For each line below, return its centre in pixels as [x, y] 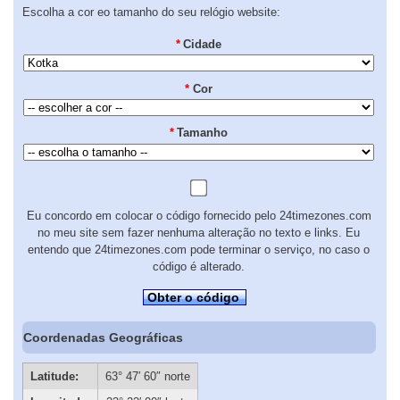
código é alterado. [199, 267]
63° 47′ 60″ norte [148, 377]
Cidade [203, 44]
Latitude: [54, 377]
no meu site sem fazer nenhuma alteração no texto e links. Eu [199, 233]
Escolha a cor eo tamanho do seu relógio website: [151, 12]
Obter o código [194, 297]
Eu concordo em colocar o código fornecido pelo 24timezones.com [199, 216]
